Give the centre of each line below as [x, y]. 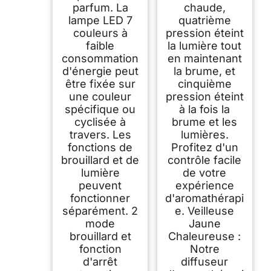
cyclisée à [100, 122]
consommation [100, 58]
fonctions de [100, 147]
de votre [205, 172]
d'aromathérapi [205, 198]
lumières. [204, 134]
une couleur [100, 96]
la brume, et [205, 71]
